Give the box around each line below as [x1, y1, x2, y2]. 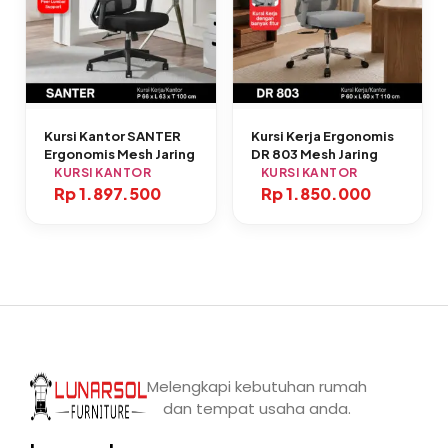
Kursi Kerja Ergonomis [250, 128, 394, 145]
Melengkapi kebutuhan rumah [147, 375, 368, 397]
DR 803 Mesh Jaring [250, 146, 378, 163]
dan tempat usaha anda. [163, 397, 352, 419]
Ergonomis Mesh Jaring [44, 146, 195, 163]
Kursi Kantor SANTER [44, 128, 181, 145]
